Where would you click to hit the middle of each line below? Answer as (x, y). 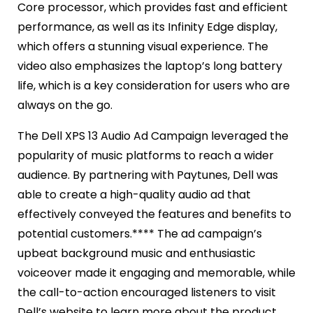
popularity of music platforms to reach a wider (146, 155)
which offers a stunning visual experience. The (143, 46)
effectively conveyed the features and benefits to (154, 214)
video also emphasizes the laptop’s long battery (150, 66)
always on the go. (66, 105)
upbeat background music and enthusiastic (137, 253)
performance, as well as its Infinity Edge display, (147, 27)
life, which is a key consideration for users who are (154, 85)
